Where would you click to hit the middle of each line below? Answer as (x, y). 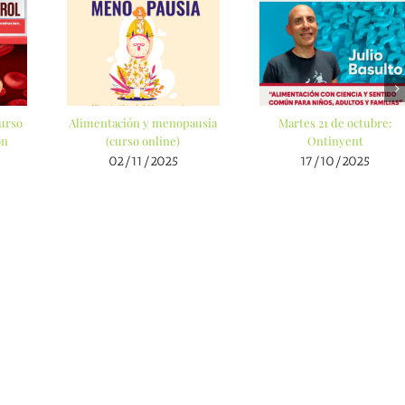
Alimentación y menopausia (143, 122)
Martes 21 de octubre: (335, 122)
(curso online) (143, 140)
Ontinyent (335, 140)
